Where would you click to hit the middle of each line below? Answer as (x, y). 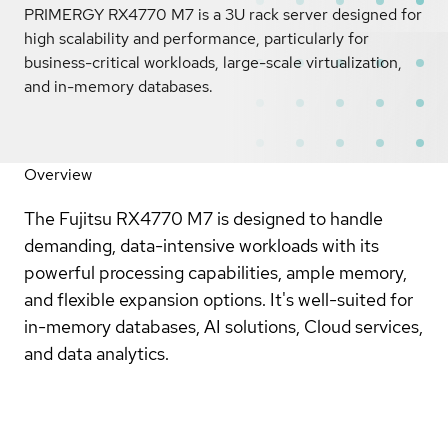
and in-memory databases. (118, 86)
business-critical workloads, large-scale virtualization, (213, 62)
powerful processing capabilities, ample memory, (215, 272)
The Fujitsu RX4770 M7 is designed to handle (203, 218)
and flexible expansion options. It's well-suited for (218, 299)
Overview (58, 174)
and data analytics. (98, 353)
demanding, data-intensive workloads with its (201, 245)
